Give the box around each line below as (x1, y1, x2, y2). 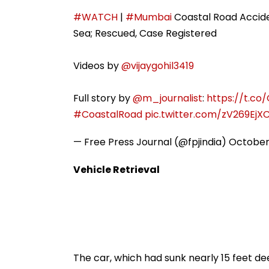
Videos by (73, 58, 121, 73)
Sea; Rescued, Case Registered (73, 26, 217, 40)
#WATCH (73, 10, 118, 24)
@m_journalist (133, 91, 202, 105)
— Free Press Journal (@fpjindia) (73, 134, 229, 149)
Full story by (73, 91, 133, 105)
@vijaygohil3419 (121, 58, 194, 73)
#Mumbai (125, 10, 172, 24)
